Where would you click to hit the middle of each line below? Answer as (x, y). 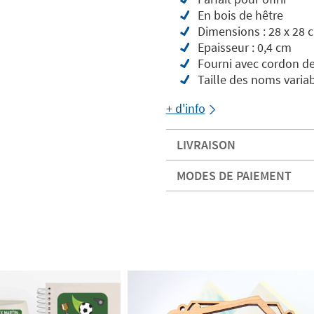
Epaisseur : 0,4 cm (244, 48)
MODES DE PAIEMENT (234, 176)
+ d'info (185, 109)
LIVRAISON (206, 145)
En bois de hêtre (240, 15)
